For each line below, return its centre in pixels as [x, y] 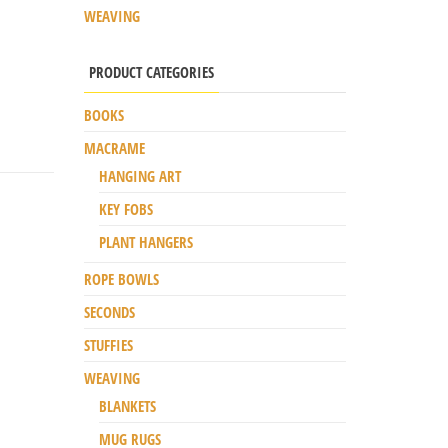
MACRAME [114, 147]
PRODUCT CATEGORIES [151, 71]
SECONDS [109, 311]
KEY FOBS [125, 208]
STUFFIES [108, 344]
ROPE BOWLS [121, 278]
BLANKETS [127, 405]
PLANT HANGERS [145, 241]
